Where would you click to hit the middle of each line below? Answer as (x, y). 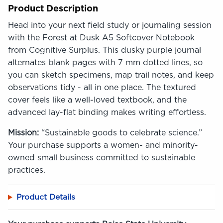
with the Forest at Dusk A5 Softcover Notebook (101, 38)
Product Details (46, 197)
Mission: (23, 133)
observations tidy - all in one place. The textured (102, 87)
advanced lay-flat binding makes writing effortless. (107, 112)
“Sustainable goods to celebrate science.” (120, 133)
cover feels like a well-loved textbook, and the (97, 100)
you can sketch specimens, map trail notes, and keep (111, 75)
